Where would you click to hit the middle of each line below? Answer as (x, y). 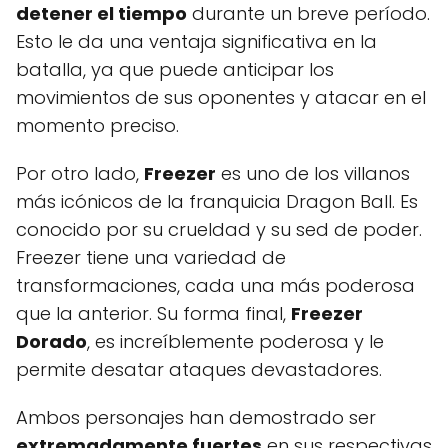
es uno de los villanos (313, 173)
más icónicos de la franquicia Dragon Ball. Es (217, 201)
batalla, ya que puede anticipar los (175, 69)
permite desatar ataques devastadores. (199, 369)
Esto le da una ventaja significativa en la (196, 41)
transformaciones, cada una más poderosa (215, 285)
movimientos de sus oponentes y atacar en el (221, 97)
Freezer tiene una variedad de (151, 257)
